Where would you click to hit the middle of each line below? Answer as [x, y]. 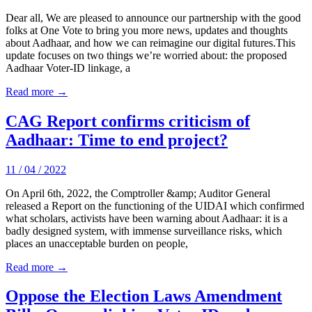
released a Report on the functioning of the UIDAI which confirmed [155, 205]
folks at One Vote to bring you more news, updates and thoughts [147, 30]
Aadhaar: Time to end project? [117, 140]
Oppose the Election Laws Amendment [144, 296]
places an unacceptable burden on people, [97, 243]
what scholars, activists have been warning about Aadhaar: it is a [147, 218]
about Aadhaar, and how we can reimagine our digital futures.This [150, 42]
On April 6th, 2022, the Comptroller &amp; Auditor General [138, 193]
